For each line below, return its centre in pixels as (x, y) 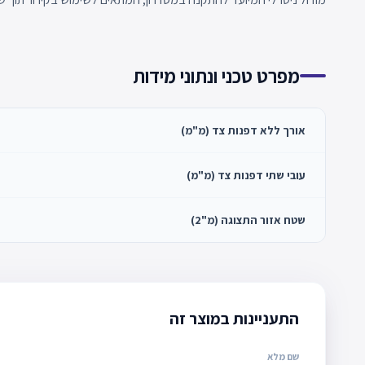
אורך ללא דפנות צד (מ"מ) (243, 131)
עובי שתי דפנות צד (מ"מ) (246, 176)
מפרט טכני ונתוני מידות (216, 76)
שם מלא (283, 357)
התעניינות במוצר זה (234, 319)
